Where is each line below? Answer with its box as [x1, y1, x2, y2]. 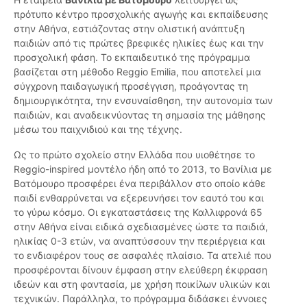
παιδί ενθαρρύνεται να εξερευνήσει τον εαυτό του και [14, 192, 264, 204]
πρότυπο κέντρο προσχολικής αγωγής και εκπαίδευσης [14, 8, 269, 21]
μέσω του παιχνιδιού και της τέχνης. [14, 123, 182, 136]
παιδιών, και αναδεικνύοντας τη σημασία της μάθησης [14, 109, 266, 121]
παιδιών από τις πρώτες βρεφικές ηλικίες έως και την [14, 37, 264, 49]
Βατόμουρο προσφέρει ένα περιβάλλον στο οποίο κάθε [14, 177, 266, 190]
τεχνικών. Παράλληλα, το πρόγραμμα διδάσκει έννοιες [14, 293, 267, 305]
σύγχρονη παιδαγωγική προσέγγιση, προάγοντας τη [14, 80, 248, 93]
